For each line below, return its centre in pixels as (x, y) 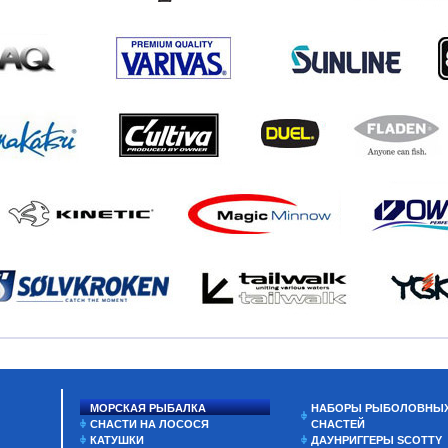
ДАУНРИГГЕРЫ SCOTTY (377, 440)
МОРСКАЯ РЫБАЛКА (148, 408)
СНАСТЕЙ (338, 424)
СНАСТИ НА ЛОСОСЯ (149, 424)
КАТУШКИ (117, 440)
